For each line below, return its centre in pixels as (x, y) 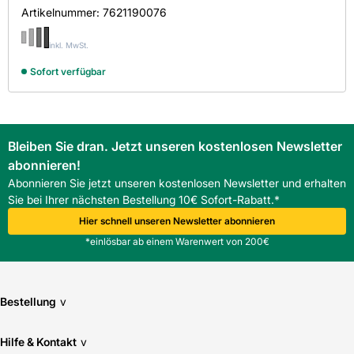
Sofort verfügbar (68, 72)
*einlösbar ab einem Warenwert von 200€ (177, 242)
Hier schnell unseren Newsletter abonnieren (177, 221)
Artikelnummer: (62, 13)
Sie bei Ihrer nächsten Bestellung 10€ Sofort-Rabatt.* (144, 200)
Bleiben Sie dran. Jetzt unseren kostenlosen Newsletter (175, 147)
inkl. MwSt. (69, 45)
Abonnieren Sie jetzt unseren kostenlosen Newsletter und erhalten (177, 183)
